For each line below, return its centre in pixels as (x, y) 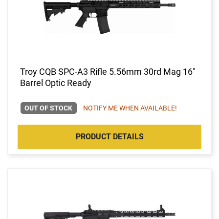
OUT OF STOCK (49, 108)
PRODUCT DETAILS (109, 136)
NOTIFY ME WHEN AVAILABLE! (130, 108)
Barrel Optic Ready (56, 83)
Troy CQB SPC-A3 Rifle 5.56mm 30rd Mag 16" (108, 71)
